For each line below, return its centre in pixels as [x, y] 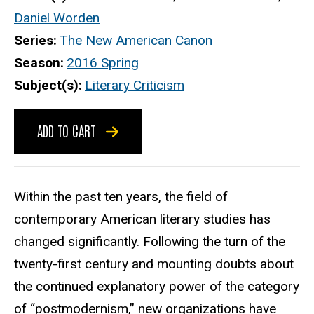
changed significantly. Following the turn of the [150, 241]
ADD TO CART [68, 130]
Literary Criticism [135, 86]
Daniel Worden [57, 18]
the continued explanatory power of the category [157, 286]
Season [37, 63]
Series [34, 41]
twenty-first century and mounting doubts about [154, 264]
